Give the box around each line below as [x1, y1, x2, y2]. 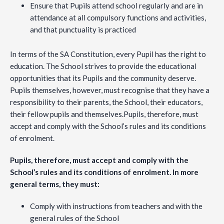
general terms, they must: [10, 179, 99, 189]
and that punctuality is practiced [30, 25, 136, 34]
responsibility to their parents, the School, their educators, [10, 97, 202, 107]
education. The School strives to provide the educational [10, 61, 196, 71]
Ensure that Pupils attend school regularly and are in [30, 1, 203, 10]
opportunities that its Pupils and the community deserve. [10, 73, 196, 83]
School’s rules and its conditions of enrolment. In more [10, 167, 198, 177]
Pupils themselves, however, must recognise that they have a [10, 85, 209, 95]
